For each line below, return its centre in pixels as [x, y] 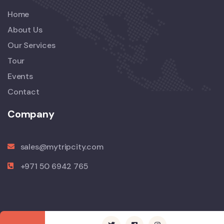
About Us [25, 29]
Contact [23, 91]
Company [31, 114]
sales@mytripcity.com [62, 146]
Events [20, 76]
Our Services [31, 45]
